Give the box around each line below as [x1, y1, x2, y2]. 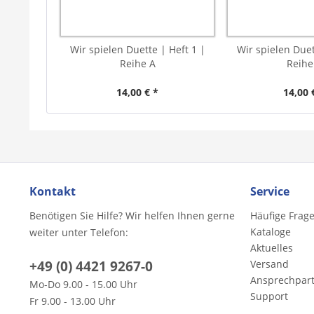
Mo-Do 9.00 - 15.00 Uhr [29, 277, 137, 291]
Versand [250, 257, 289, 271]
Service [250, 183, 289, 199]
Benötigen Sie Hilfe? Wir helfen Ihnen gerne [29, 208, 235, 222]
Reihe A [119, 56, 156, 70]
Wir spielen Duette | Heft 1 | [69, 42, 205, 56]
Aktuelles [250, 240, 293, 254]
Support [250, 289, 288, 303]
